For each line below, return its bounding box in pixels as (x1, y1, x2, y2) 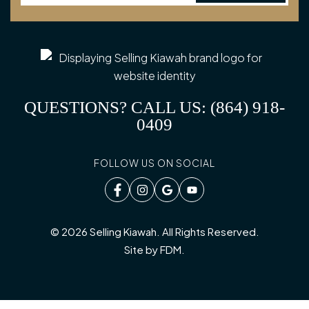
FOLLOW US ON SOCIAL (94, 157, 215, 169)
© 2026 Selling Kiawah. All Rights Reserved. (50, 225, 259, 238)
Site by (124, 243, 160, 256)
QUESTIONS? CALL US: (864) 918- (24, 98, 285, 117)
